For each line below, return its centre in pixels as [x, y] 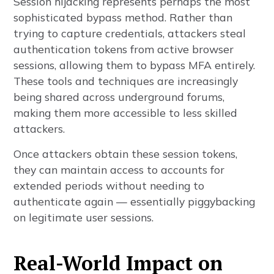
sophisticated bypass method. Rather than [123, 17]
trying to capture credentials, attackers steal [130, 33]
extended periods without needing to [109, 185]
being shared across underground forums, [119, 97]
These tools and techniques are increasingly [126, 81]
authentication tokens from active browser [124, 49]
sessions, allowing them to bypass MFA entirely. [135, 65]
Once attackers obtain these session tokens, [126, 154]
